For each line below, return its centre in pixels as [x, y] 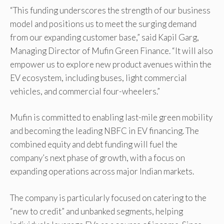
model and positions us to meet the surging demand [103, 23]
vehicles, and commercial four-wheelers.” [85, 91]
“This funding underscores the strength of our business [110, 10]
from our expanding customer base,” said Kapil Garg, [104, 37]
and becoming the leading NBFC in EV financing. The [104, 131]
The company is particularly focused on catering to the [108, 197]
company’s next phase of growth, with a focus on [97, 158]
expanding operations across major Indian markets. [102, 171]
